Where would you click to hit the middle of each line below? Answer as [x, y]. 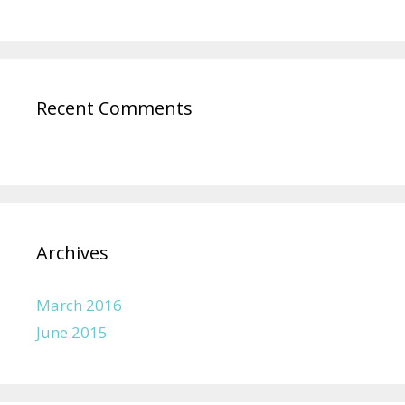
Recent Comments [114, 108]
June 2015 [72, 333]
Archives [72, 253]
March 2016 [79, 306]
